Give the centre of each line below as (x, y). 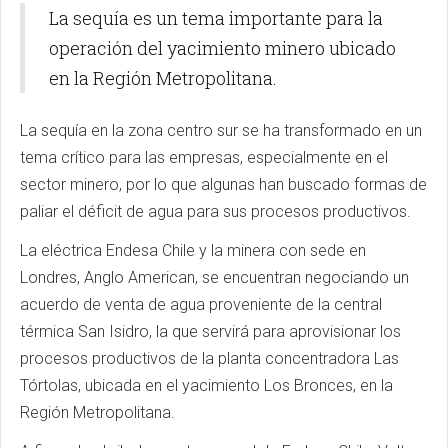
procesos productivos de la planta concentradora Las (209, 358)
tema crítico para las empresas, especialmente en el (204, 157)
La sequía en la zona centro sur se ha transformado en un (221, 130)
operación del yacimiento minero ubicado (222, 47)
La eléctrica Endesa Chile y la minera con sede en (193, 250)
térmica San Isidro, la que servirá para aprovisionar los (210, 331)
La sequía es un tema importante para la (216, 17)
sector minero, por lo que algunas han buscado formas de (223, 184)
